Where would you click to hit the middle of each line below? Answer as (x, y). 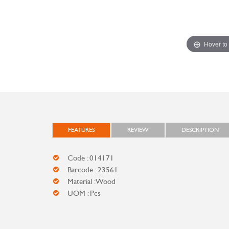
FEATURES (81, 130)
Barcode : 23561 (93, 170)
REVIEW (138, 130)
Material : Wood (91, 181)
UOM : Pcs (84, 193)
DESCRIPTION (200, 130)
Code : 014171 (91, 158)
